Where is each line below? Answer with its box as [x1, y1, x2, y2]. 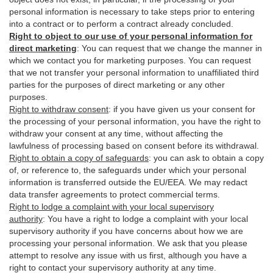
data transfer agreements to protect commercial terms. [9, 190, 220, 199]
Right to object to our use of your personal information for [9, 31, 252, 41]
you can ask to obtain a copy [151, 153, 264, 163]
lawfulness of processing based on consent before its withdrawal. [9, 141, 259, 151]
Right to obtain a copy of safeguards [9, 153, 149, 163]
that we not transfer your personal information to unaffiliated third [9, 68, 259, 77]
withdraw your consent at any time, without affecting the [9, 129, 223, 138]
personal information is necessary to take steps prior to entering [9, 7, 255, 16]
